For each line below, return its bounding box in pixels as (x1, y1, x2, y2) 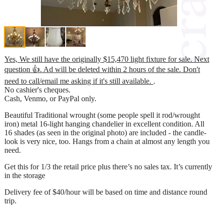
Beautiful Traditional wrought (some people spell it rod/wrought (4, 110, 200, 119)
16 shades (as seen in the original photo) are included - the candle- (4, 128, 206, 137)
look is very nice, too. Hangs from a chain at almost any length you (4, 137, 210, 145)
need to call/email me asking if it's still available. (4, 76, 153, 85)
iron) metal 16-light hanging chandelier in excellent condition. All (4, 119, 204, 128)
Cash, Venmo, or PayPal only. (4, 94, 96, 103)
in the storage (4, 171, 45, 180)
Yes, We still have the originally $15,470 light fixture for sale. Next (4, 54, 209, 63)
